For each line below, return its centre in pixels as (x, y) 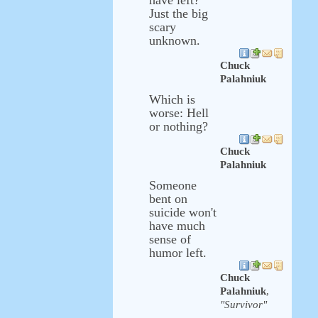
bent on (168, 199)
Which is (172, 99)
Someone (173, 185)
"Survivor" (243, 305)
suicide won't (183, 212)
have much (177, 226)
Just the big (179, 13)
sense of (170, 239)
